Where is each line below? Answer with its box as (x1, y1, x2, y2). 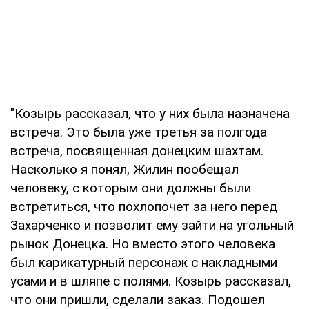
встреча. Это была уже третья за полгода (10, 123, 267, 140)
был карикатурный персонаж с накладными (10, 254, 277, 270)
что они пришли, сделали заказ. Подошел (10, 291, 265, 308)
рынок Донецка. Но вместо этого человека (10, 235, 275, 252)
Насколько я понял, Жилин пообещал (10, 161, 239, 177)
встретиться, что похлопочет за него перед (10, 198, 277, 215)
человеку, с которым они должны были (10, 179, 251, 196)
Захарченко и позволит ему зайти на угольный (10, 217, 294, 233)
